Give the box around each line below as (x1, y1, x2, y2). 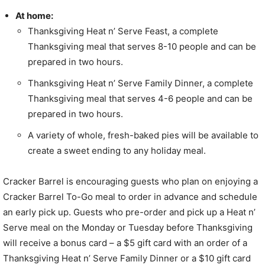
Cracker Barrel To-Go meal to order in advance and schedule (3, 191, 257, 203)
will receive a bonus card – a (3, 237, 124, 249)
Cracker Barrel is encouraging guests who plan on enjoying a (3, 176, 258, 188)
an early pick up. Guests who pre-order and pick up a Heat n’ (3, 206, 256, 218)
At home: (15, 10, 53, 22)
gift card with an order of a (135, 237, 247, 249)
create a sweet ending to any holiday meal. (28, 145, 206, 157)
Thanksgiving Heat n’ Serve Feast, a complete (28, 25, 218, 37)
